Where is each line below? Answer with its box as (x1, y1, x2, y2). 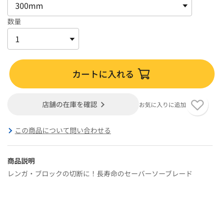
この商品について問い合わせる (15, 125, 111, 135)
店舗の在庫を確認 (42, 99, 98, 109)
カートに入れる (72, 67, 135, 80)
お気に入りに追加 (138, 100, 186, 109)
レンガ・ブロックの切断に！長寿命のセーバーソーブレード (7, 168, 192, 178)
